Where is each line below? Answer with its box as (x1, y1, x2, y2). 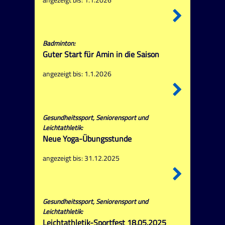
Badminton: (42, 38, 75, 49)
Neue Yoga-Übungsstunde (42, 132, 132, 145)
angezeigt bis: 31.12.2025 (42, 152, 120, 164)
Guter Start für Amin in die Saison (42, 48, 159, 61)
